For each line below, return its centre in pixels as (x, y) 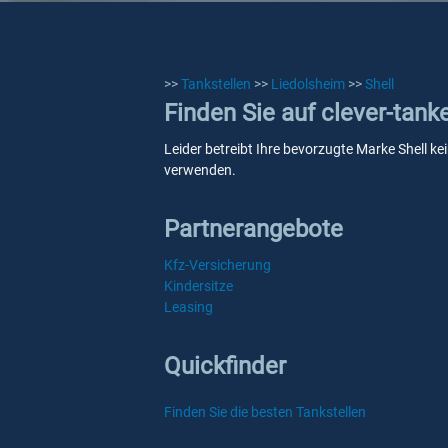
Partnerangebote (253, 229)
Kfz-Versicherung (217, 265)
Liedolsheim (308, 84)
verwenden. (200, 170)
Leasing (188, 307)
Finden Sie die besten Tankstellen (265, 412)
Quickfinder (225, 366)
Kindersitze (198, 286)
